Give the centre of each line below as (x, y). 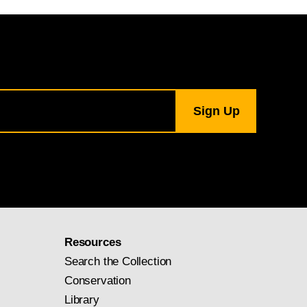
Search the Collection (118, 261)
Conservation (98, 280)
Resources (93, 242)
